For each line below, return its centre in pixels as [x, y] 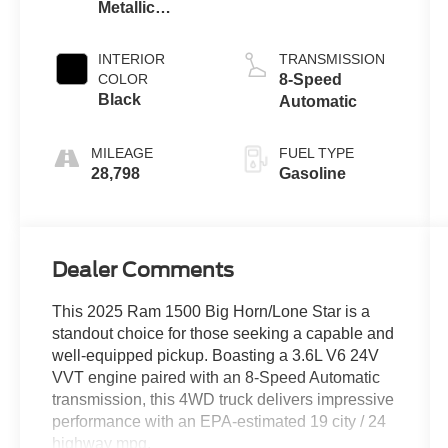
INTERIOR [132, 59]
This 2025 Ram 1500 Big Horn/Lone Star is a [211, 312]
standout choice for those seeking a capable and [223, 334]
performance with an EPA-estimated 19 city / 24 [219, 422]
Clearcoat [135, 30]
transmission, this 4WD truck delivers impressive [223, 400]
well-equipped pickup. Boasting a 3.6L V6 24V [216, 356]
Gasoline [312, 174]
